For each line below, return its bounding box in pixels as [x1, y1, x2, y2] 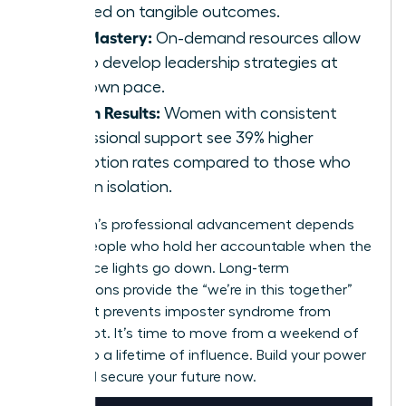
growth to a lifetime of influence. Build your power [34, 348, 366, 363]
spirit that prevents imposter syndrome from [34, 304, 331, 320]
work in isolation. [52, 179, 172, 196]
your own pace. [52, 79, 165, 96]
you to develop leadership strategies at [52, 54, 338, 72]
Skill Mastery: [52, 26, 152, 47]
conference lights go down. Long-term [34, 261, 289, 276]
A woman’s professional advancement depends [34, 217, 354, 233]
